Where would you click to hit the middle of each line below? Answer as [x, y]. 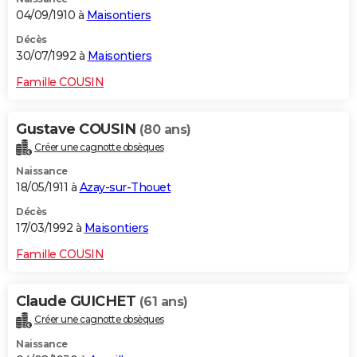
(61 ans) [163, 302]
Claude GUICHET [78, 302]
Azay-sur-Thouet [125, 188]
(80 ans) [165, 129]
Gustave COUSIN [78, 129]
